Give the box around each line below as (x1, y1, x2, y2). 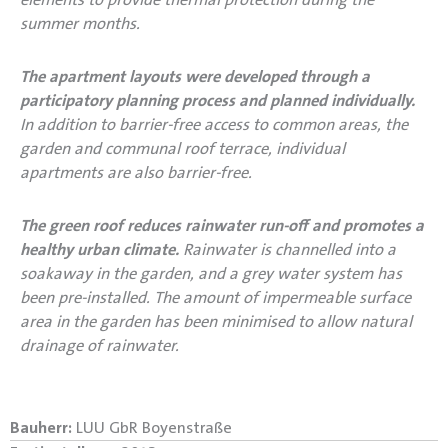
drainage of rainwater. (20, 334, 179, 356)
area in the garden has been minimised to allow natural (20, 310, 412, 332)
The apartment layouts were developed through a (20, 65, 370, 87)
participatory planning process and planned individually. (20, 89, 415, 111)
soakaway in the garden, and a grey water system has (20, 262, 402, 284)
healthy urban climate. (20, 238, 179, 260)
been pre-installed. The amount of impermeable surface (20, 286, 411, 308)
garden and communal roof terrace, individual (20, 137, 345, 159)
